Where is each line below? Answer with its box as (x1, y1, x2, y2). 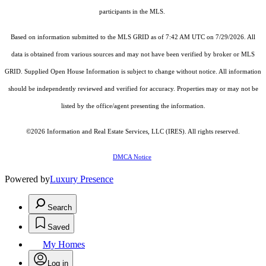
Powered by (5, 174, 50, 185)
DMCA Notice (113, 154, 151, 161)
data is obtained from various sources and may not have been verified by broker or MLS (11, 51, 255, 58)
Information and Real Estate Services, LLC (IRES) (47, 128, 185, 135)
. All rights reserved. (185, 128, 240, 135)
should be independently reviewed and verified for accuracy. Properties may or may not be (8, 85, 258, 93)
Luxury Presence (50, 174, 113, 185)
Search (47, 203, 72, 213)
